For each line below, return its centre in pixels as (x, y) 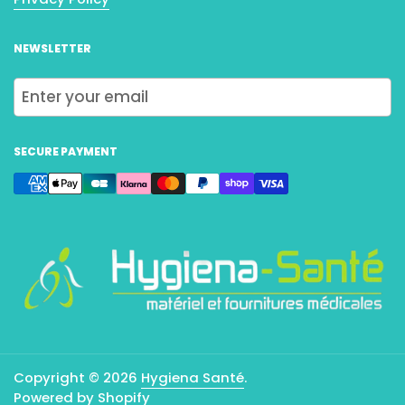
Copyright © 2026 (77, 377)
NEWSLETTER (52, 49)
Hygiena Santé (193, 377)
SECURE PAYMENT (66, 152)
